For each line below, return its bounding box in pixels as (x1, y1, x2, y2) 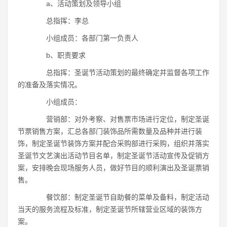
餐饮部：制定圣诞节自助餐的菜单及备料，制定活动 (32, 193, 209, 201)
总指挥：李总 (32, 17, 89, 25)
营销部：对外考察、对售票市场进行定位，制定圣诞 (32, 115, 209, 123)
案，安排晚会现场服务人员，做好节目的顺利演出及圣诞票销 (18, 164, 209, 172)
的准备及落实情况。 (18, 81, 82, 89)
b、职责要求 (32, 51, 86, 59)
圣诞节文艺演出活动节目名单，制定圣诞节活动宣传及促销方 (18, 152, 209, 160)
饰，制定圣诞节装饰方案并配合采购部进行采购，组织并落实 (18, 139, 209, 147)
